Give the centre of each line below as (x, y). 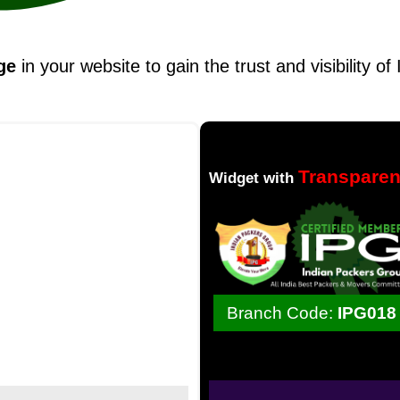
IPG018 (367, 312)
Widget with (254, 177)
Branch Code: (282, 312)
